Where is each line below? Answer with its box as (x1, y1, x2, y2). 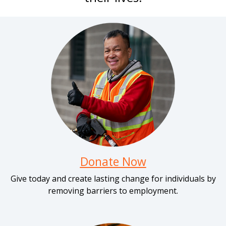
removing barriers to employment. (48, 185, 178, 196)
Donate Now (80, 153, 146, 169)
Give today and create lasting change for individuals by (10, 173, 216, 184)
